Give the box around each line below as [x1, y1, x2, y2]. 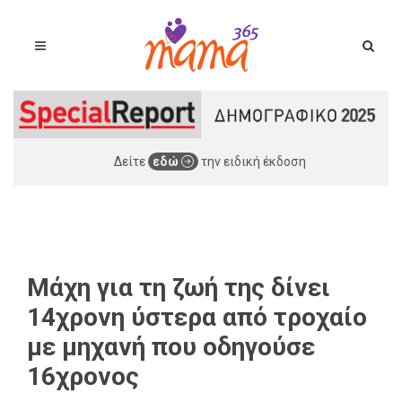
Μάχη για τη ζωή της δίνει [27, 272, 330, 302]
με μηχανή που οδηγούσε [27, 331, 315, 362]
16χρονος [27, 361, 139, 391]
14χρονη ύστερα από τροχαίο [27, 301, 367, 332]
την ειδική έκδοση [198, 153, 306, 169]
